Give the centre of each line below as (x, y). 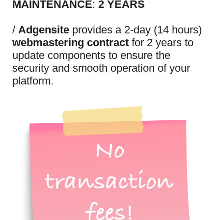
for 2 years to (161, 43)
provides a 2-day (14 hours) (136, 30)
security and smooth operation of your (101, 68)
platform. (33, 81)
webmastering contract (70, 43)
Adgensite (44, 30)
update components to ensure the (91, 55)
